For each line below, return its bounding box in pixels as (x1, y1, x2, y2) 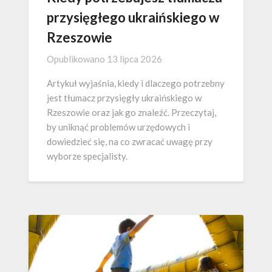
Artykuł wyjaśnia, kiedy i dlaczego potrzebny (47, 77, 225, 89)
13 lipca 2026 (107, 53, 162, 64)
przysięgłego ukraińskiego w (47, 8, 219, 25)
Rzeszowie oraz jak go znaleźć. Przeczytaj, (47, 106, 216, 118)
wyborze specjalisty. (47, 150, 127, 161)
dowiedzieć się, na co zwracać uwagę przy (47, 135, 212, 147)
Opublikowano (47, 53, 107, 64)
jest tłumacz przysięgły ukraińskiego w (47, 92, 202, 103)
